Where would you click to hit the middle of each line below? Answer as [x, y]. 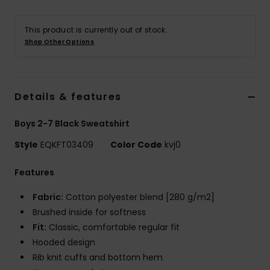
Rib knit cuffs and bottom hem [98, 258]
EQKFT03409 [67, 145]
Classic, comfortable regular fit [113, 228]
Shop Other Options [60, 42]
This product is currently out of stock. [96, 30]
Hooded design [64, 243]
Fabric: [48, 197]
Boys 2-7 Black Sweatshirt [72, 124]
